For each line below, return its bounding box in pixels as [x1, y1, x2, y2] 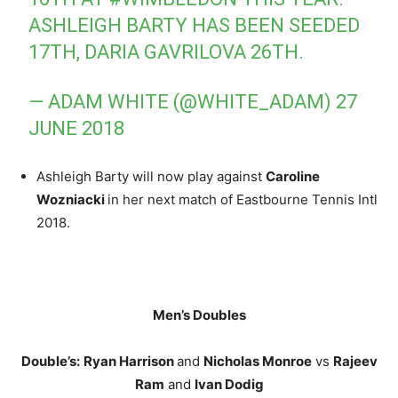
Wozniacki [36, 190, 107, 208]
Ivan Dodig [194, 375, 264, 393]
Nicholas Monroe [203, 352, 312, 370]
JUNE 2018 [28, 116, 125, 139]
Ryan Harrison [83, 352, 177, 370]
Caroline [266, 167, 320, 185]
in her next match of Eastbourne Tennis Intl [107, 190, 378, 208]
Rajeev [332, 352, 378, 370]
